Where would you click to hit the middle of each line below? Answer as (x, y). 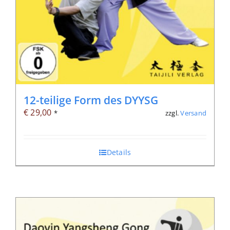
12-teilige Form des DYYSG (91, 100)
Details (119, 152)
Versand (193, 113)
